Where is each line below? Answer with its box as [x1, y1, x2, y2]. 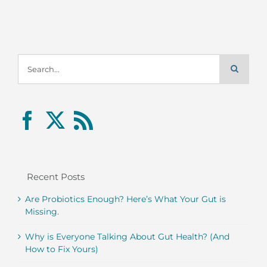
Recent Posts [27, 170, 85, 182]
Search [17, 54, 46, 65]
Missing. [25, 206, 59, 218]
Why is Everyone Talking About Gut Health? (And [25, 231, 229, 243]
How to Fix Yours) [25, 244, 98, 255]
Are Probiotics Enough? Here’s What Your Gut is [25, 194, 226, 205]
